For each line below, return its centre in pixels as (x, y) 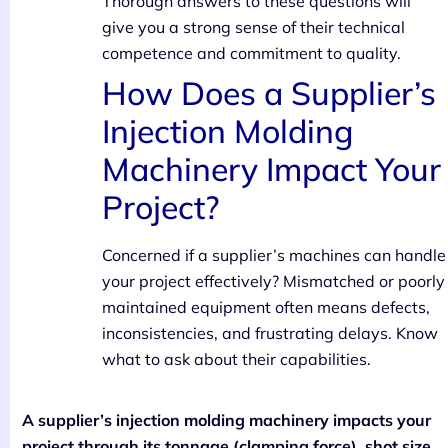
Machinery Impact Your (271, 168)
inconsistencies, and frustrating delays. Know (270, 332)
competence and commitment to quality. (251, 52)
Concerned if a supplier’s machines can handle (274, 254)
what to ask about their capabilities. (236, 358)
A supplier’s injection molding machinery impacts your (226, 419)
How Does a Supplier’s (269, 92)
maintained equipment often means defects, (266, 306)
